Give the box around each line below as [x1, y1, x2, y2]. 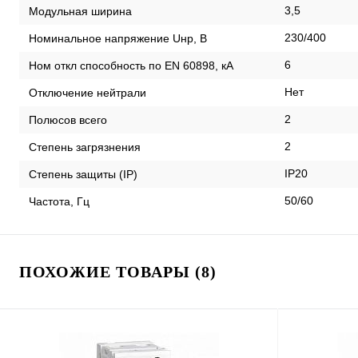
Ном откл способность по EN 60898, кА [29, 58, 233, 72]
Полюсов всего [29, 113, 107, 126]
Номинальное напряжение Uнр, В [29, 31, 207, 45]
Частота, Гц [29, 194, 89, 208]
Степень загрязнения [29, 140, 141, 153]
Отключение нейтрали [29, 86, 146, 99]
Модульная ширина [29, 4, 132, 18]
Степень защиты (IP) [29, 167, 137, 181]
